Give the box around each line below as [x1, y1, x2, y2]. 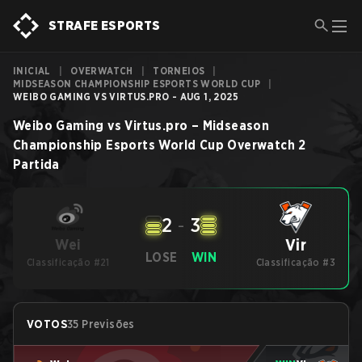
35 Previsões [67, 318, 135, 330]
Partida [13, 157, 60, 172]
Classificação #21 [27, 256, 110, 268]
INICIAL [13, 65, 51, 77]
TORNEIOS [153, 65, 205, 77]
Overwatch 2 [227, 137, 306, 153]
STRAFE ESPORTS [48, 18, 161, 33]
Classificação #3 [255, 256, 336, 268]
